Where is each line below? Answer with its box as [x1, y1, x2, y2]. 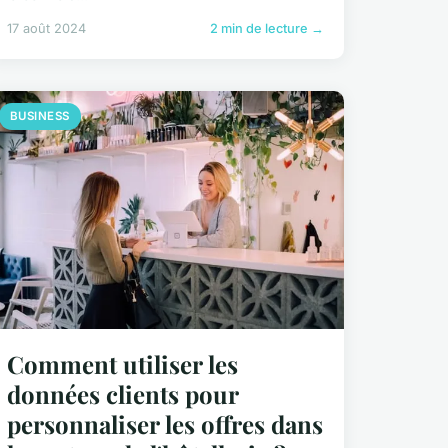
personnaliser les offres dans [6, 407, 323, 440]
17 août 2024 [6, 20, 86, 36]
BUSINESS [9, 108, 70, 123]
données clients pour [6, 377, 238, 410]
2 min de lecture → [209, 20, 324, 36]
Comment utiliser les [6, 347, 238, 380]
